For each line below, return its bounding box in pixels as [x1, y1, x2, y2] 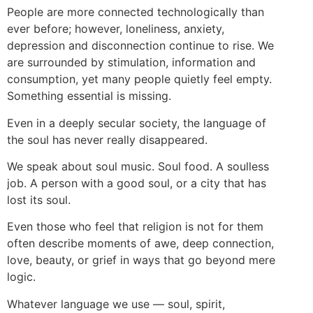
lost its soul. [7, 192, 71, 207]
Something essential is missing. [7, 89, 171, 103]
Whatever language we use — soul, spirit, [7, 296, 225, 311]
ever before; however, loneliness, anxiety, [7, 22, 224, 36]
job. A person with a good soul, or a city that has [7, 175, 266, 190]
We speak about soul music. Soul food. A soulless [7, 159, 269, 173]
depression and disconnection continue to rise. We [7, 38, 274, 53]
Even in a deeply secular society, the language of [7, 115, 266, 130]
